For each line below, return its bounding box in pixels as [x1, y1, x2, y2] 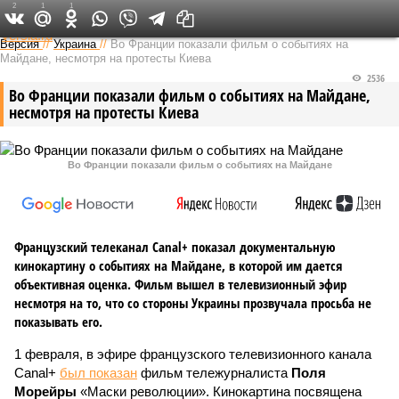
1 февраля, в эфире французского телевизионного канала [14, 346, 371, 362]
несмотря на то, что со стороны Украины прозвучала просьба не [14, 294, 371, 312]
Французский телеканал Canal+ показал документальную [14, 238, 336, 256]
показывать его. [14, 313, 102, 330]
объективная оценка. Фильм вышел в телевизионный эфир [14, 275, 346, 293]
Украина [53, 37, 96, 51]
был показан [60, 365, 137, 380]
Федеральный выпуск [137, 9, 250, 27]
